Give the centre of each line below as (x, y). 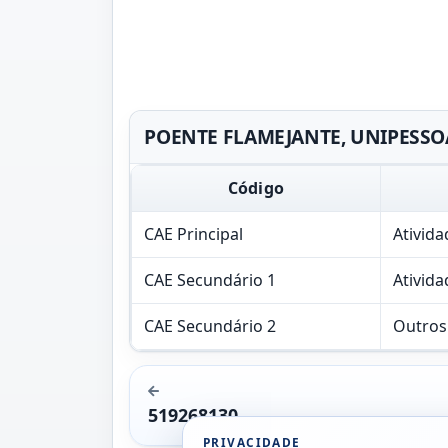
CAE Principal (193, 233)
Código (256, 187)
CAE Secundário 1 (210, 279)
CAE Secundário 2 (210, 325)
